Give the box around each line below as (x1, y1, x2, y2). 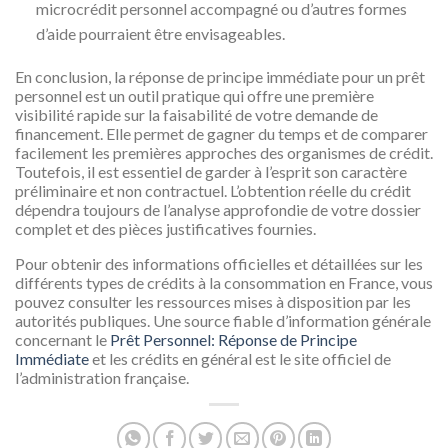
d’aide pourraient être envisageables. (35, 23, 285, 43)
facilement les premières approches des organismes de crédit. (15, 142, 433, 162)
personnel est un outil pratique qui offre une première (15, 85, 374, 105)
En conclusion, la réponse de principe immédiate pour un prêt (15, 66, 425, 86)
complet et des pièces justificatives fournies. (15, 218, 316, 238)
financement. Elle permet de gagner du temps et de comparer (15, 123, 428, 143)
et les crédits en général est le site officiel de (89, 348, 391, 368)
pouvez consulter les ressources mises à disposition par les (15, 291, 411, 311)
